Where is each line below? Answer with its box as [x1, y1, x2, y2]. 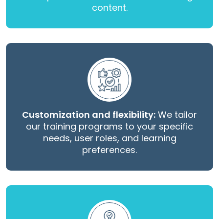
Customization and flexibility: [22, 109, 155, 121]
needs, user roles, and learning [43, 132, 176, 145]
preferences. [82, 144, 137, 156]
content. [91, 1, 128, 14]
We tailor [155, 109, 197, 121]
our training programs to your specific [26, 120, 193, 133]
